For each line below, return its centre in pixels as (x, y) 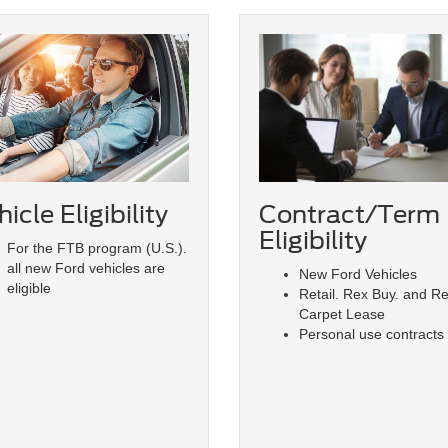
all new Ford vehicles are (85, 268)
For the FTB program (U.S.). (96, 248)
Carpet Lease (342, 314)
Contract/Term (349, 215)
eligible (28, 288)
